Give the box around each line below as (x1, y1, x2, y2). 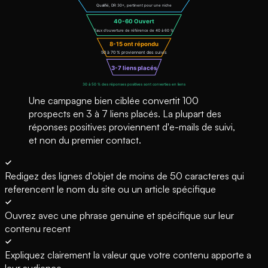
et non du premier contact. (29, 133, 141, 146)
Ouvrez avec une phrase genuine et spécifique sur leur (5, 209, 234, 221)
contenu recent (5, 222, 71, 234)
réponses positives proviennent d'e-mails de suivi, (29, 120, 235, 133)
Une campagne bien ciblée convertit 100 (29, 94, 199, 106)
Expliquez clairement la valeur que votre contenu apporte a (5, 248, 251, 261)
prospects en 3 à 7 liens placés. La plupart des (29, 107, 221, 120)
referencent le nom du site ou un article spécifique (5, 182, 216, 195)
